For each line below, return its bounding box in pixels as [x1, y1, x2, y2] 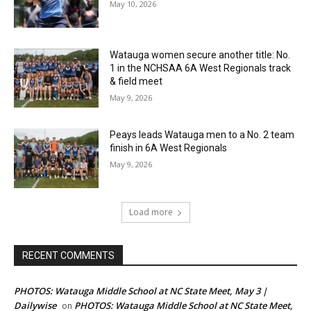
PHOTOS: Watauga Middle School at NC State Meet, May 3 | [14, 284, 267, 297]
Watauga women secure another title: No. [110, 49, 291, 60]
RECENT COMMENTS [22, 249, 115, 261]
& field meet [110, 75, 163, 87]
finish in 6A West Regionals [110, 142, 228, 154]
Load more [128, 205, 173, 218]
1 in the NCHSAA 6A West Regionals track [110, 62, 292, 74]
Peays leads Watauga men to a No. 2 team [110, 129, 295, 141]
